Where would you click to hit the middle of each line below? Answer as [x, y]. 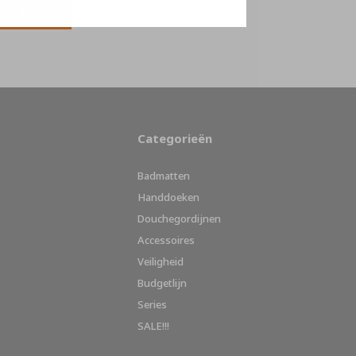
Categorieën [175, 138]
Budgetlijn [162, 282]
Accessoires [166, 240]
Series [152, 304]
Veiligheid [161, 261]
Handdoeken [168, 197]
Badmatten [164, 175]
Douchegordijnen [179, 218]
